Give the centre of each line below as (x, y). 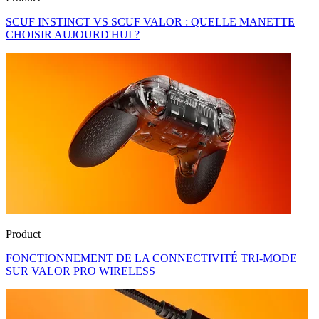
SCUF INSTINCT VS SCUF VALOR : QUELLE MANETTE (150, 22)
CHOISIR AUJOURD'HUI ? (73, 35)
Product (23, 234)
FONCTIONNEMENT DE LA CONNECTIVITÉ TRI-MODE (151, 258)
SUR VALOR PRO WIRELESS (80, 271)
